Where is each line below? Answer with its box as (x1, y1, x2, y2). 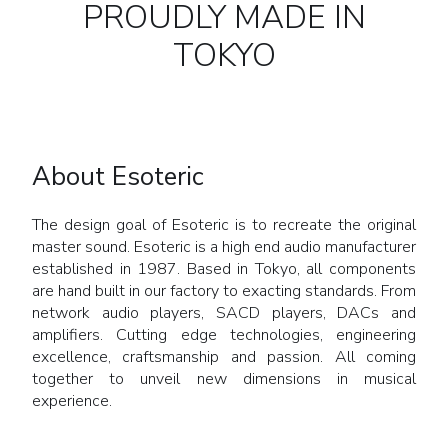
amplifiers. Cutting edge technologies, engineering (32, 323, 416, 346)
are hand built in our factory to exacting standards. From (32, 279, 416, 302)
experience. (32, 389, 112, 412)
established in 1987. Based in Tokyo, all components (32, 257, 416, 280)
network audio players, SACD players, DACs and (32, 301, 416, 324)
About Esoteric (32, 158, 204, 194)
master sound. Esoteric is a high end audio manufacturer (32, 235, 416, 258)
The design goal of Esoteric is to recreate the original (32, 213, 416, 236)
